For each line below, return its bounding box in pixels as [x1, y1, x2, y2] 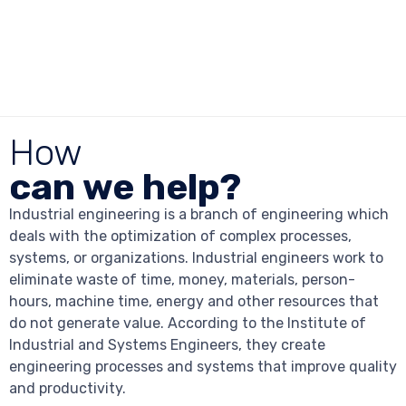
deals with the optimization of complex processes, [9, 227, 352, 246]
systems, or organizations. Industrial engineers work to [9, 249, 383, 267]
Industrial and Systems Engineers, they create [9, 336, 325, 354]
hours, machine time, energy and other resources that [9, 293, 379, 311]
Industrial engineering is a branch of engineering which [9, 206, 389, 224]
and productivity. [9, 380, 126, 398]
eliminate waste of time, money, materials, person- [9, 271, 355, 289]
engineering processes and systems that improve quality [9, 358, 397, 376]
